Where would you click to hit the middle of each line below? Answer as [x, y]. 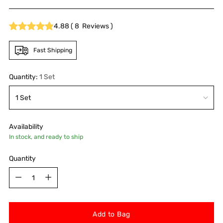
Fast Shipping [53, 50]
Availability [26, 127]
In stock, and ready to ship [46, 137]
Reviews [95, 26]
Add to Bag [111, 214]
